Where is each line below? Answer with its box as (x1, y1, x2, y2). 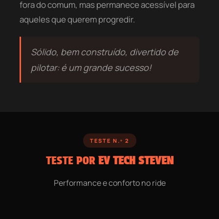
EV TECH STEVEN (98, 154, 174, 167)
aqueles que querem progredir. (20, 14, 135, 25)
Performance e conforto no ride (53, 177, 166, 189)
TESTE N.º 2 (89, 137, 130, 145)
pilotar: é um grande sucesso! (31, 62, 152, 74)
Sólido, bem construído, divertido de (31, 46, 178, 58)
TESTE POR (45, 154, 98, 167)
